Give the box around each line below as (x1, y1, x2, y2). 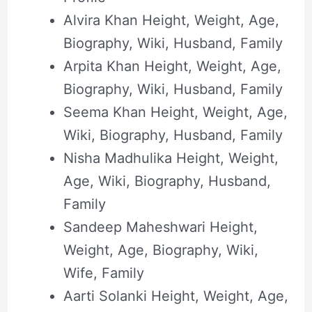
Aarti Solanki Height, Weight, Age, (63, 288, 288, 305)
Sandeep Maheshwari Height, (63, 219, 258, 236)
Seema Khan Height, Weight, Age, (63, 104, 288, 121)
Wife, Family (63, 265, 144, 282)
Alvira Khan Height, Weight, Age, (63, 12, 279, 29)
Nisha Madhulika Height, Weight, (63, 150, 279, 167)
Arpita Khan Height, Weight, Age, (63, 58, 281, 75)
